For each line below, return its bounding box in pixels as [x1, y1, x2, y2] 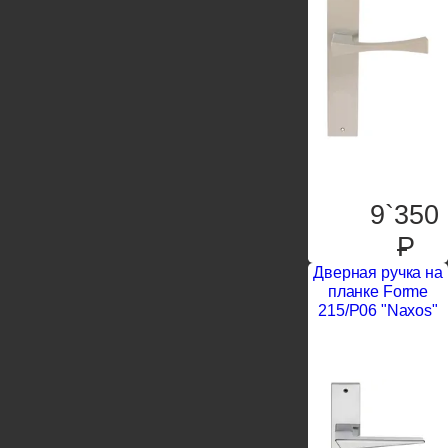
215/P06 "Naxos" [318, 301, 438, 319]
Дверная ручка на [313, 263, 443, 281]
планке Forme [327, 282, 429, 300]
